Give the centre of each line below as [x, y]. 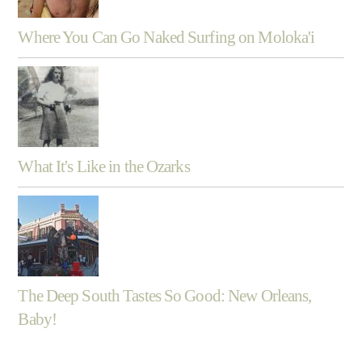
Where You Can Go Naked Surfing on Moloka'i [166, 37]
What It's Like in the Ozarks [104, 166]
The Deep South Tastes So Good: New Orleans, [165, 296]
